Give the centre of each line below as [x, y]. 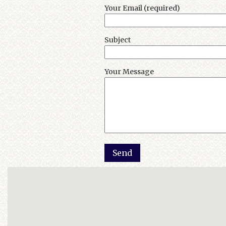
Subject [118, 40]
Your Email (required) [142, 8]
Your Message [129, 71]
